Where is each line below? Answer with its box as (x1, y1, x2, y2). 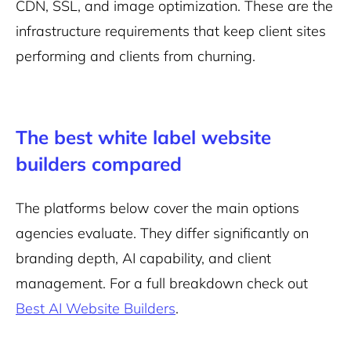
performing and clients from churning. (16, 47, 255, 65)
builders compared (16, 152, 182, 175)
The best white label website (16, 125, 271, 149)
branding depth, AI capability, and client (16, 249, 271, 267)
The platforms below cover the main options (16, 199, 299, 217)
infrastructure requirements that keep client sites (16, 22, 326, 40)
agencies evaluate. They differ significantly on (16, 224, 309, 242)
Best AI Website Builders (16, 299, 175, 317)
